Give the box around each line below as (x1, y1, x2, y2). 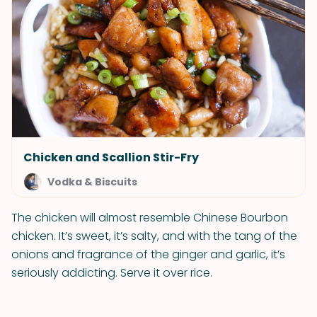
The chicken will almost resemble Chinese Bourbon (11, 209, 288, 226)
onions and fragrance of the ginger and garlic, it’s (11, 246, 285, 263)
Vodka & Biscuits (47, 175, 137, 189)
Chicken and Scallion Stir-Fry (23, 149, 199, 166)
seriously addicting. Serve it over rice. (11, 265, 212, 281)
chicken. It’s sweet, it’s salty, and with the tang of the (11, 228, 297, 244)
